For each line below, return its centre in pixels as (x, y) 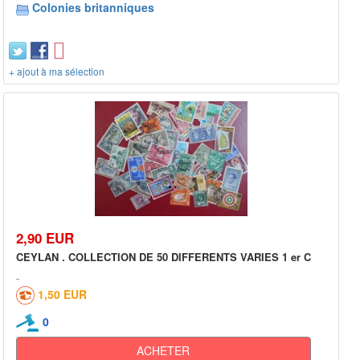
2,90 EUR (45, 237)
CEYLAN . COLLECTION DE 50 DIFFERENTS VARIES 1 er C (164, 256)
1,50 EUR (62, 294)
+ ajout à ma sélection (57, 72)
